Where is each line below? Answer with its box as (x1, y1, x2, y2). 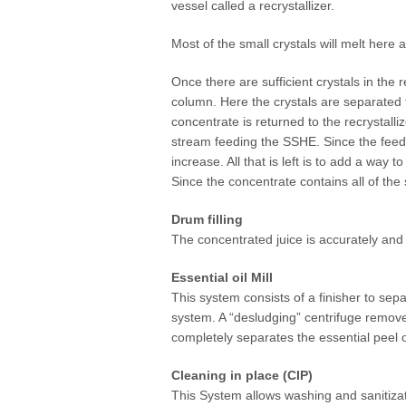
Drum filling (171, 212, 243, 227)
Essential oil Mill (171, 270, 273, 285)
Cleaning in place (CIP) (171, 368, 313, 383)
